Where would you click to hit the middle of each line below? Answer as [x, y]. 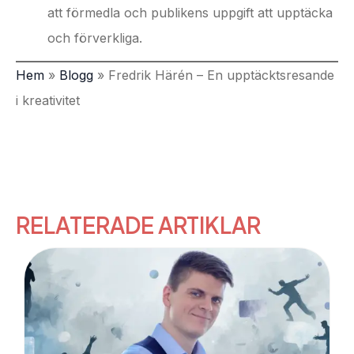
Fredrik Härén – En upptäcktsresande [221, 75]
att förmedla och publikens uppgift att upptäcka [190, 12]
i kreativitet [48, 100]
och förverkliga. [95, 38]
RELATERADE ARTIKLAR [138, 225]
